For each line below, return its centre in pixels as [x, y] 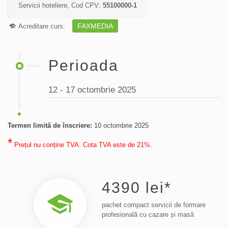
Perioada [83, 65]
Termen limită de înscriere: [51, 125]
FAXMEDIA [95, 26]
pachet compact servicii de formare [154, 205]
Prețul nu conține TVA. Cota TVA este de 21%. [82, 145]
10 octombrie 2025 [121, 125]
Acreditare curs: [42, 26]
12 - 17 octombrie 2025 [92, 90]
